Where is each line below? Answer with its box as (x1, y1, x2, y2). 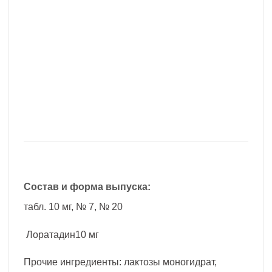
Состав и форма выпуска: (24, 181, 151, 192)
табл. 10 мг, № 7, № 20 (24, 201, 123, 212)
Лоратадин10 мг (24, 229, 99, 240)
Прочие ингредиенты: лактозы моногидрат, (24, 257, 217, 268)
